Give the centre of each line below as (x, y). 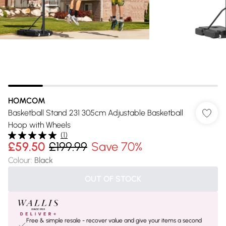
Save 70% (117, 147)
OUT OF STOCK (113, 179)
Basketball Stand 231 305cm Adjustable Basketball (96, 113)
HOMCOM (27, 101)
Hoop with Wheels (39, 125)
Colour (19, 160)
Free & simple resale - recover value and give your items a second (114, 220)
